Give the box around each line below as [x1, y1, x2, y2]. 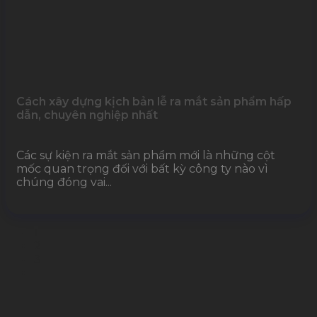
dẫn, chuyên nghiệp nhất [16, 108, 158, 122]
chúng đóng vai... [16, 175, 112, 189]
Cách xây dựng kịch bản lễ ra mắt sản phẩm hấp [16, 94, 292, 108]
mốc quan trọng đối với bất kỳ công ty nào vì [16, 161, 268, 175]
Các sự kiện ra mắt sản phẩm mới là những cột [16, 148, 275, 162]
